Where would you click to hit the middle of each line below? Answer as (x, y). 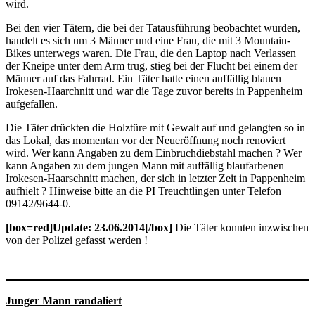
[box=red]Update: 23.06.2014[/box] (89, 227)
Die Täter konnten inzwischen (242, 227)
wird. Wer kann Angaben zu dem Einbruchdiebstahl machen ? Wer (154, 153)
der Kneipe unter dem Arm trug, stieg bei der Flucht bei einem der (152, 65)
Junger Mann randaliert (64, 300)
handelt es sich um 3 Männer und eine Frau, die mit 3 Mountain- (148, 40)
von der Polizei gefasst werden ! (77, 240)
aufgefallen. (32, 103)
